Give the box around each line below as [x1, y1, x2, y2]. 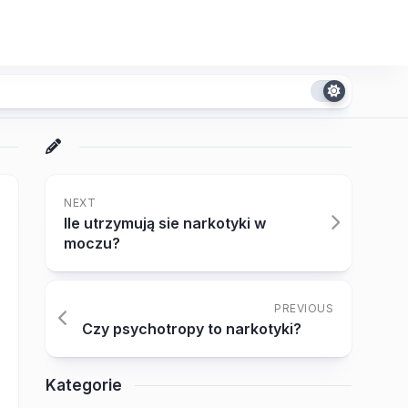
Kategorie [46, 376, 122, 394]
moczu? [64, 234, 120, 252]
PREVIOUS [274, 301, 333, 315]
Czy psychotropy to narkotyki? [82, 320, 301, 338]
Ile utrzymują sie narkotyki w [64, 214, 266, 232]
